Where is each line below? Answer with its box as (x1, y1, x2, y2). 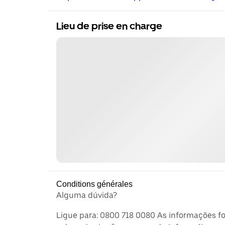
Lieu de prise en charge (56, 20, 162, 32)
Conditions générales (56, 179, 133, 188)
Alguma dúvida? (56, 190, 117, 200)
